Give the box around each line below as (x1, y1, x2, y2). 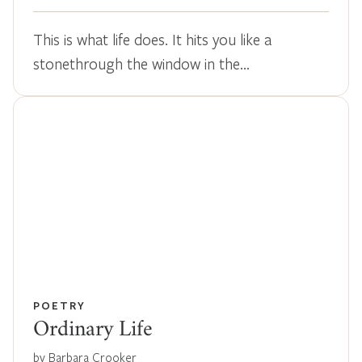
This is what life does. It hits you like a (33, 28, 271, 49)
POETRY (33, 297, 86, 313)
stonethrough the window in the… (33, 53, 250, 74)
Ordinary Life (33, 321, 153, 341)
